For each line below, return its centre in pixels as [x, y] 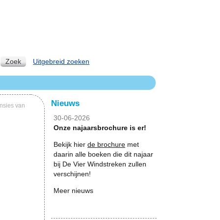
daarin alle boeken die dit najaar [103, 154]
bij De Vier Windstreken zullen [100, 164]
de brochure [106, 144]
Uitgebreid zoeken [61, 61]
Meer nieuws [73, 191]
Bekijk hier [70, 144]
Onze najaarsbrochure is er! [100, 128]
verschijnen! [72, 174]
